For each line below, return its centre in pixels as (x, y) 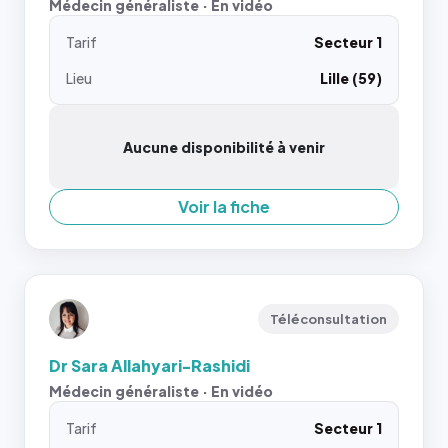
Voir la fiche (224, 206)
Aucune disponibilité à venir (224, 147)
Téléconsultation (328, 319)
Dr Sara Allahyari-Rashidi (149, 365)
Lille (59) (351, 78)
